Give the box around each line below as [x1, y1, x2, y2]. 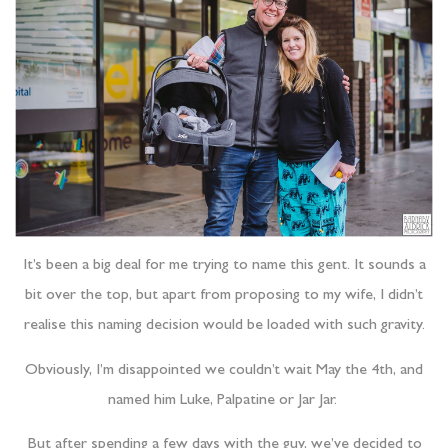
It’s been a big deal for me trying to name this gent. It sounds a [22, 258, 426, 275]
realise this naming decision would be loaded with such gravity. [23, 318, 425, 335]
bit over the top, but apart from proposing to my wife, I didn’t [25, 288, 423, 305]
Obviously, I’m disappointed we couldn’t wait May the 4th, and [25, 362, 423, 379]
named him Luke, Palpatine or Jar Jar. [107, 392, 341, 409]
